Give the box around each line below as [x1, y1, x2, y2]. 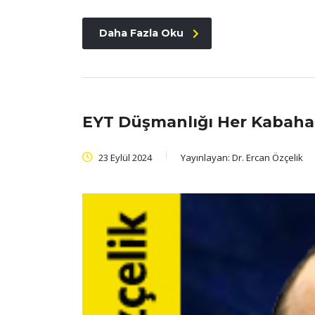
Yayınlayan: [181, 151, 232, 165]
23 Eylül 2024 [96, 151, 152, 165]
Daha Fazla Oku [99, 27, 184, 40]
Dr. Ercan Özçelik [232, 151, 303, 165]
